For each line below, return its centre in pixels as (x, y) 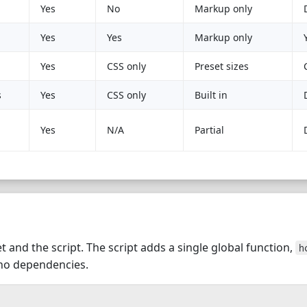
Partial (209, 130)
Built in (211, 95)
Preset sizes (222, 66)
